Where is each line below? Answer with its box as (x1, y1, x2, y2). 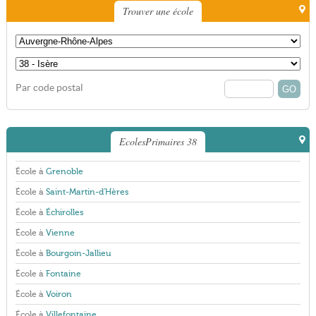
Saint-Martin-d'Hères (45, 187, 128, 197)
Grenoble (45, 166, 83, 176)
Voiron (45, 289, 72, 299)
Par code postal (15, 83, 83, 93)
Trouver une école (122, 4, 193, 18)
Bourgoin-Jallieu (45, 248, 111, 258)
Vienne (45, 228, 75, 238)
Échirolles (45, 207, 83, 217)
